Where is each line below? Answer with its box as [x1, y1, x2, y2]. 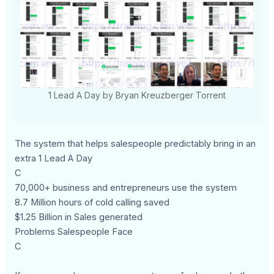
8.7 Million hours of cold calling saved [15, 197, 170, 209]
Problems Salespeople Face [15, 226, 133, 238]
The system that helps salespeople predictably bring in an [15, 138, 256, 150]
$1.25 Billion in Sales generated [15, 212, 143, 223]
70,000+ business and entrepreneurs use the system [15, 182, 237, 194]
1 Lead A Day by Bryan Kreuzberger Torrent [48, 90, 226, 101]
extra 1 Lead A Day [15, 153, 93, 165]
